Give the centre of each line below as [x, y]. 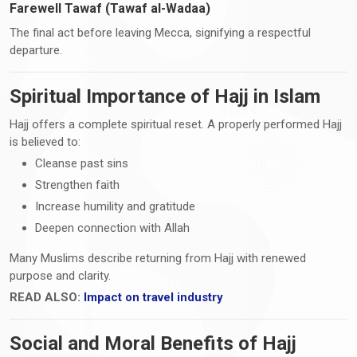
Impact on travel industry [152, 297]
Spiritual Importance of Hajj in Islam [165, 96]
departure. [36, 50]
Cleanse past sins [82, 163]
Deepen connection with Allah [112, 228]
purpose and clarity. [60, 275]
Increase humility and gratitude [115, 206]
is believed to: [45, 141]
